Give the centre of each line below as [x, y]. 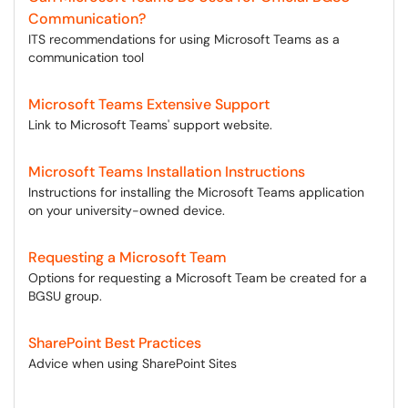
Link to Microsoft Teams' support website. [150, 125]
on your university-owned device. [127, 210]
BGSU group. [65, 296]
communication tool [86, 57]
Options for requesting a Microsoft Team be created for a [198, 278]
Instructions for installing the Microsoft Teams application [196, 192]
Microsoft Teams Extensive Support [149, 104]
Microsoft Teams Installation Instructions [167, 172]
